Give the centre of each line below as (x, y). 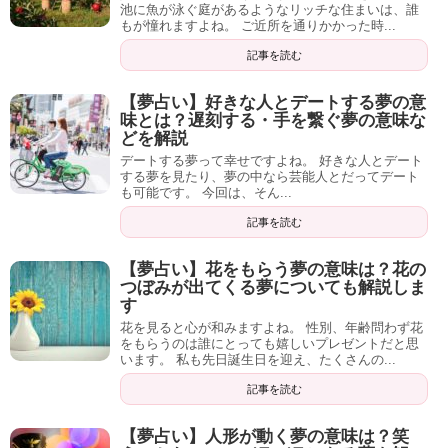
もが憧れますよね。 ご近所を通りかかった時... (258, 26)
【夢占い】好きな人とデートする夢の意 (273, 103)
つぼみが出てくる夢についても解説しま (273, 288)
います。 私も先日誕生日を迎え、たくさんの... (258, 360)
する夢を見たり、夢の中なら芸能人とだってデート (269, 177)
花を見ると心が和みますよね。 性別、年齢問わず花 (271, 328)
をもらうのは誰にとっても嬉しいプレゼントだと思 (269, 344)
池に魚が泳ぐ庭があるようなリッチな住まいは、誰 (269, 10)
